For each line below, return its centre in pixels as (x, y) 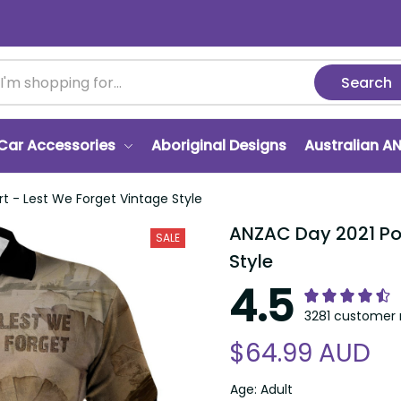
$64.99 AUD (300, 353)
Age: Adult (261, 389)
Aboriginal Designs (219, 145)
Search (367, 82)
